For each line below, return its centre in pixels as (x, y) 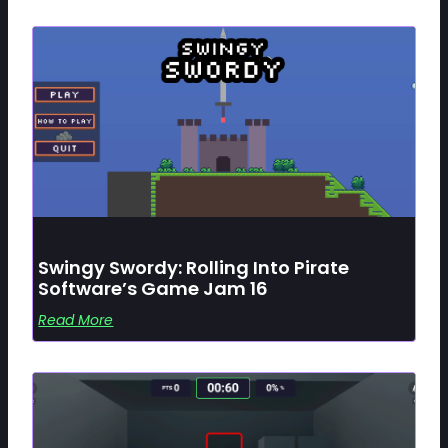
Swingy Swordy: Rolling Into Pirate (194, 268)
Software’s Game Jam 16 (153, 289)
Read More (76, 320)
